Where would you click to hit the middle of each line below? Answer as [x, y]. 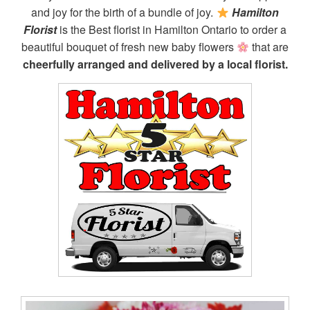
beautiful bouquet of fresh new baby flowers [129, 47]
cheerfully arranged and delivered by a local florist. [155, 64]
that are [269, 47]
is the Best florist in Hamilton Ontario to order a [172, 30]
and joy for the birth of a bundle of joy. [124, 12]
